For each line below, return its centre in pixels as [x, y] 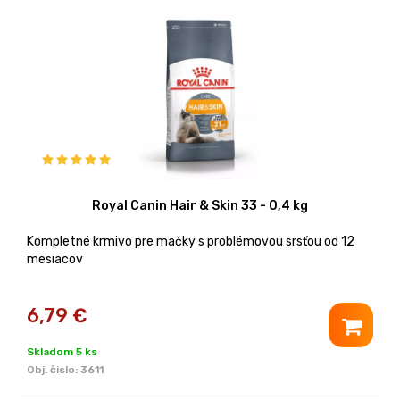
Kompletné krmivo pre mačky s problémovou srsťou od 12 [191, 241]
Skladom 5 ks [62, 351]
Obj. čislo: [54, 369]
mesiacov [55, 259]
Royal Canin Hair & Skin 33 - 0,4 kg [200, 205]
